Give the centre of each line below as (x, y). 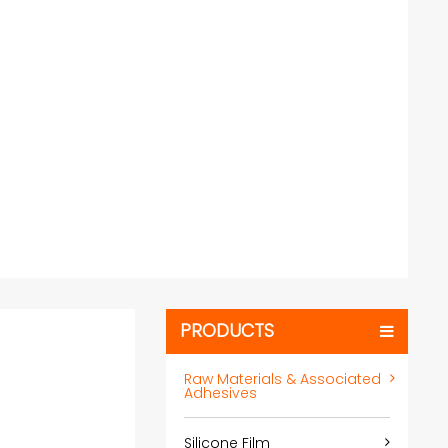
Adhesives (220, 392)
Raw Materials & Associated (282, 378)
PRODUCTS (227, 331)
